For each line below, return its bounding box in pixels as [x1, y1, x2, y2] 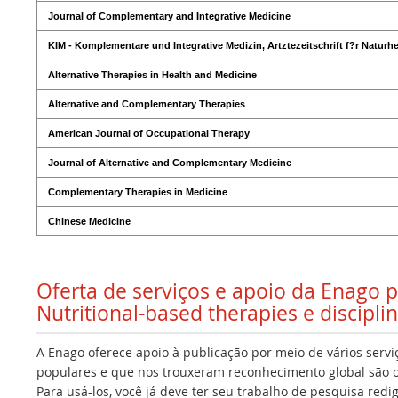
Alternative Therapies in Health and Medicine [48, 68, 257, 80]
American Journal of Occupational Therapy [48, 127, 250, 139]
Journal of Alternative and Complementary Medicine [48, 156, 291, 168]
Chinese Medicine [48, 215, 131, 227]
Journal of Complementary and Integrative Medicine [48, 10, 291, 21]
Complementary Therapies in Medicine [48, 186, 227, 197]
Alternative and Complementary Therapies [48, 98, 245, 109]
